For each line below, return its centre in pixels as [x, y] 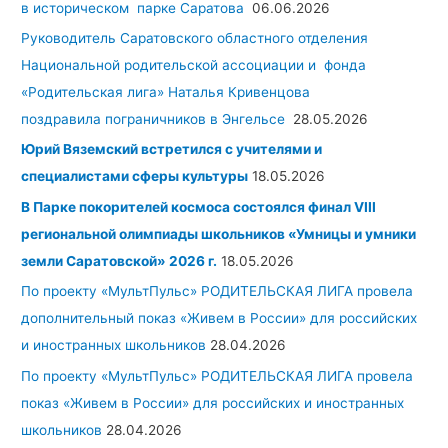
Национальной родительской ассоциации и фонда [194, 64]
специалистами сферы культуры [135, 176]
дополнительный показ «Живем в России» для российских [219, 318]
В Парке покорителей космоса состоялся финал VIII [199, 206]
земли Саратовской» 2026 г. [119, 260]
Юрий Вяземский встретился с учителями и [172, 149]
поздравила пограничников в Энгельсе [155, 118]
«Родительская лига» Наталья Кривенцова [166, 91]
